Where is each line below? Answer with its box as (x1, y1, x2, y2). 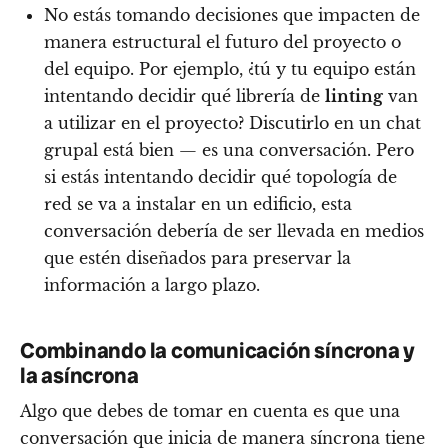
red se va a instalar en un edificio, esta (44, 193, 352, 214)
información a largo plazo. (44, 274, 260, 295)
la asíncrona (20, 361, 139, 390)
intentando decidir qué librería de (44, 85, 325, 106)
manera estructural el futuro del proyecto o (44, 31, 401, 52)
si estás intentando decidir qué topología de (44, 166, 397, 187)
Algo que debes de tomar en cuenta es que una (20, 401, 400, 422)
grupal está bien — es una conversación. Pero (44, 139, 414, 160)
